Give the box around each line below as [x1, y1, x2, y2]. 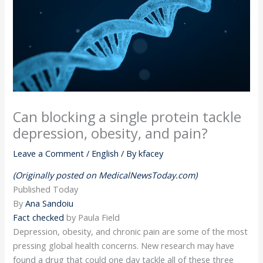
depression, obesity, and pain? [13, 123, 208, 143]
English [92, 147, 119, 159]
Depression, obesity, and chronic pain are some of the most [13, 225, 248, 238]
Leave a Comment [13, 147, 85, 159]
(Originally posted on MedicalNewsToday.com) [13, 169, 198, 181]
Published [13, 183, 53, 195]
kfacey [139, 147, 164, 159]
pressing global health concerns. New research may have [13, 240, 235, 252]
